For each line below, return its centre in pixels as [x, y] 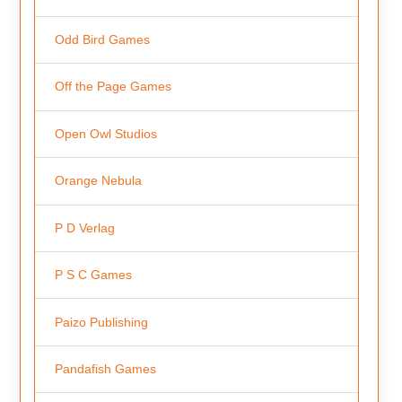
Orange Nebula [98, 181]
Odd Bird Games [102, 40]
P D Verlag [84, 227]
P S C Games [93, 275]
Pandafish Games [105, 369]
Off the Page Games [113, 87]
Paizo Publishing [101, 322]
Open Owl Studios [105, 133]
